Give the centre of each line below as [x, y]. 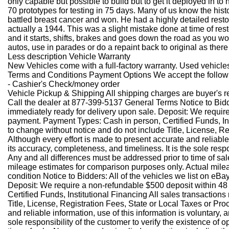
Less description [37, 56]
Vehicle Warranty [99, 56]
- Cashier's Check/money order [64, 84]
